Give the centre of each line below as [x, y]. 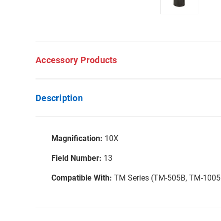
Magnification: [77, 138]
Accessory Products [76, 60]
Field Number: [76, 158]
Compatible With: [83, 178]
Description [59, 98]
